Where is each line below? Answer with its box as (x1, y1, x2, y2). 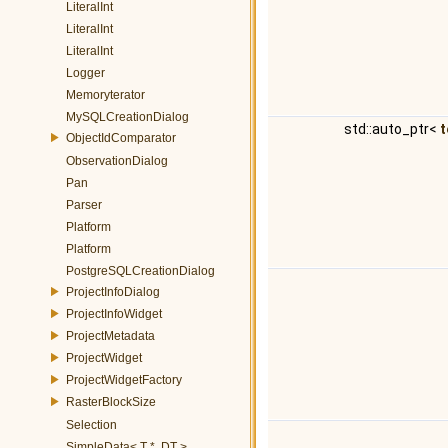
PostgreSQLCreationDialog (66, 264, 215, 278)
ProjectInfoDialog (66, 284, 160, 299)
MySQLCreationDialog (66, 110, 189, 124)
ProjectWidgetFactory (66, 372, 182, 387)
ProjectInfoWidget (66, 306, 162, 321)
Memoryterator (66, 88, 145, 102)
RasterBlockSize (66, 394, 156, 409)
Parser (66, 198, 102, 212)
